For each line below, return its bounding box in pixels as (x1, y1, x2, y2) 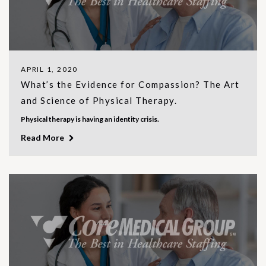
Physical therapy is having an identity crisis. (21, 114, 159, 123)
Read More (21, 132, 66, 142)
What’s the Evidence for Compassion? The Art (21, 78, 240, 90)
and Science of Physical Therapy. (21, 94, 177, 106)
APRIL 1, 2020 (21, 64, 78, 74)
